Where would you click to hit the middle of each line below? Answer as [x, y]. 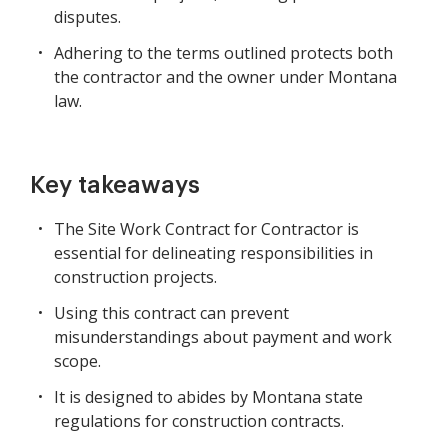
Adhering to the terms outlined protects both [223, 53]
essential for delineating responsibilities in [213, 253]
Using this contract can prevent [171, 313]
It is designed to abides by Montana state [208, 397]
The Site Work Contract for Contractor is [206, 229]
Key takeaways [115, 185]
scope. [77, 361]
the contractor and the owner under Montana [225, 77]
